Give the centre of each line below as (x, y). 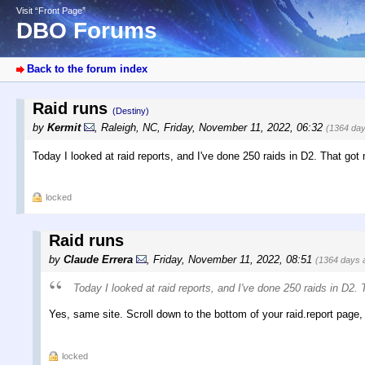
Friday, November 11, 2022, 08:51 (234, 260)
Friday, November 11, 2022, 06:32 (245, 128)
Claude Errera (98, 260)
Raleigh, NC (129, 128)
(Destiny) (131, 111)
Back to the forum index (87, 69)
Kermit (64, 128)
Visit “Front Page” (51, 11)
